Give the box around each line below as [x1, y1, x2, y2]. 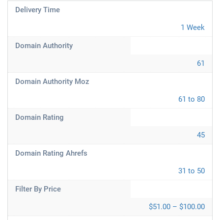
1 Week [181, 23, 205, 32]
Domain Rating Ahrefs [15, 149, 87, 158]
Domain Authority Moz [15, 77, 89, 86]
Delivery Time [15, 5, 60, 14]
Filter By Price [15, 185, 61, 193]
